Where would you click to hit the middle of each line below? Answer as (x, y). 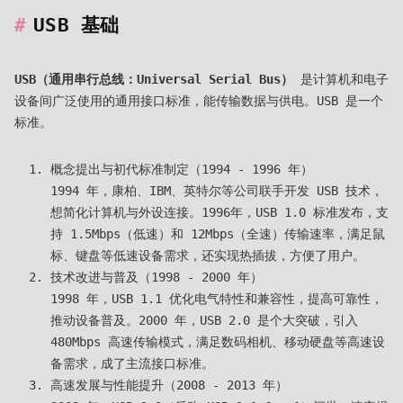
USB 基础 (76, 25)
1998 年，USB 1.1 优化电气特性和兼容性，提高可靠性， (217, 299)
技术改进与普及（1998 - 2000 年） (157, 277)
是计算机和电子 (341, 79)
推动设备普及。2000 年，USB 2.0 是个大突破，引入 (204, 320)
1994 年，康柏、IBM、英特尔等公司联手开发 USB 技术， (217, 191)
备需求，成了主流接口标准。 (132, 363)
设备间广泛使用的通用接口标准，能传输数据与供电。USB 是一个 (199, 101)
